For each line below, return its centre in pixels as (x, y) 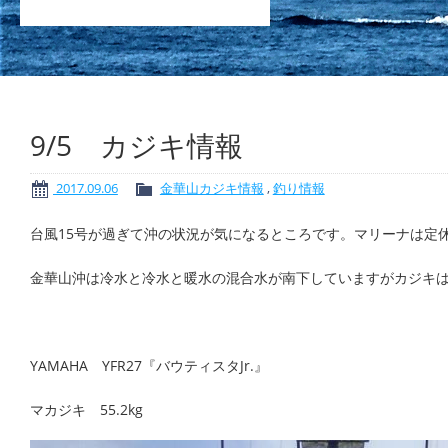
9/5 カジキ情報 (136, 145)
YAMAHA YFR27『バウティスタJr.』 (149, 365)
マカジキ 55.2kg (86, 409)
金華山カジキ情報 (211, 187)
